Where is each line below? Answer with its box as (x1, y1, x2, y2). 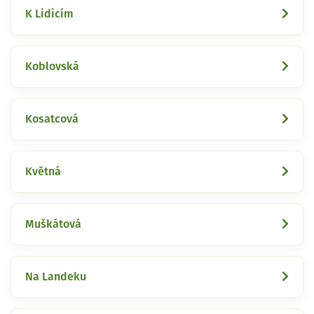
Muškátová (25, 218, 81, 230)
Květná (25, 165, 61, 177)
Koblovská (25, 60, 79, 72)
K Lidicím (25, 8, 74, 20)
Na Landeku (25, 271, 86, 282)
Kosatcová (25, 113, 78, 125)
